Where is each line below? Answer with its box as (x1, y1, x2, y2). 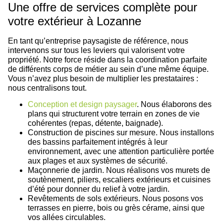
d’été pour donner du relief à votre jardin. (28, 185, 169, 194)
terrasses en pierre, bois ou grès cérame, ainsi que (28, 204, 205, 213)
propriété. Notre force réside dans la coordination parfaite (8, 55, 207, 64)
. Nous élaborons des (137, 100, 212, 109)
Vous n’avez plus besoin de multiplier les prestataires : (8, 74, 198, 83)
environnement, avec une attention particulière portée (28, 147, 214, 156)
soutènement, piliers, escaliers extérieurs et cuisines (28, 175, 211, 184)
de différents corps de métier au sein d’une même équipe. (8, 64, 209, 73)
